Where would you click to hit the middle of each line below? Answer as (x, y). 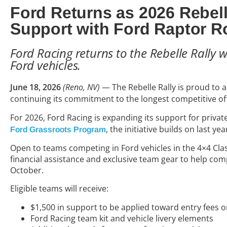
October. (27, 171)
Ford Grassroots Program (58, 129)
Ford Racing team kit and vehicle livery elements (122, 218)
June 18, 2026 (36, 87)
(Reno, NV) (81, 87)
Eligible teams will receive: (59, 189)
